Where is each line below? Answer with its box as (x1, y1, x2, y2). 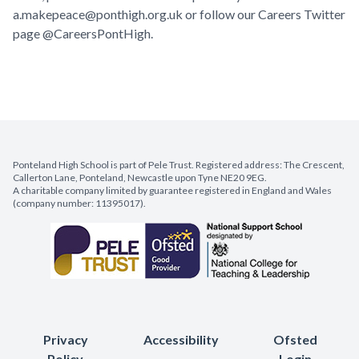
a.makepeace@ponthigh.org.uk (13, 6, 183, 22)
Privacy (42, 332, 88, 347)
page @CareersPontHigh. (13, 26, 155, 41)
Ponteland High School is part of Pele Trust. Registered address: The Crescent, (13, 159, 345, 171)
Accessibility (143, 332, 220, 347)
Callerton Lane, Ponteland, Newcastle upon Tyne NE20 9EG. (13, 171, 267, 184)
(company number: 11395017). (13, 197, 146, 209)
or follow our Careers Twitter (183, 6, 345, 22)
